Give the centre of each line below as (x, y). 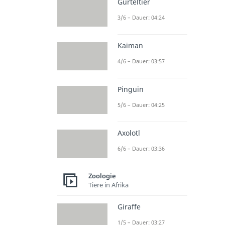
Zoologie (102, 176)
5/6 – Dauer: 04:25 (141, 105)
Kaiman (130, 45)
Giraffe (129, 206)
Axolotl (129, 133)
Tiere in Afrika (108, 185)
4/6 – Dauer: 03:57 (141, 61)
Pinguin (130, 89)
